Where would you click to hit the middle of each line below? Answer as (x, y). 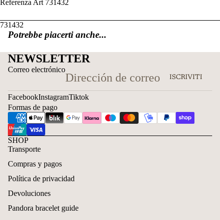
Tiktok (79, 97)
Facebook (23, 97)
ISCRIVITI (186, 78)
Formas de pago (33, 107)
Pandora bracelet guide (43, 208)
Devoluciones (29, 193)
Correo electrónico (37, 69)
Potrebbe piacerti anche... (57, 34)
